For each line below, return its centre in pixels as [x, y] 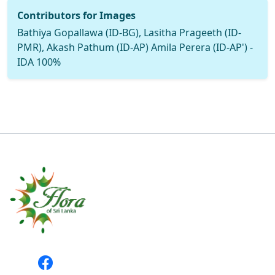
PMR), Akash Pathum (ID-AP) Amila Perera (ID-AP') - [135, 47]
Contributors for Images [76, 15]
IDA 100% [39, 62]
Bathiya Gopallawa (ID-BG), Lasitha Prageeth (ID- [129, 32]
